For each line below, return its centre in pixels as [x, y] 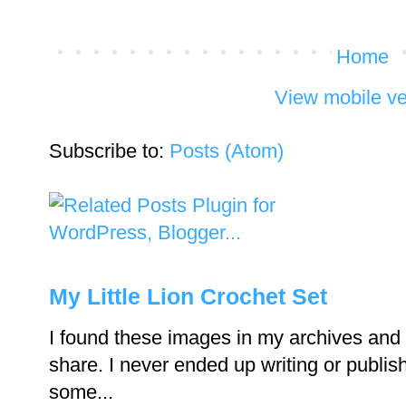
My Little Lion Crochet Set [188, 296]
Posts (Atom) [227, 150]
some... [81, 391]
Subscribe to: [109, 150]
